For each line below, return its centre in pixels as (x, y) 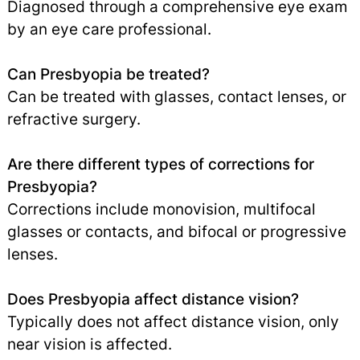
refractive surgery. (74, 119)
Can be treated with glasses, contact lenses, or (176, 96)
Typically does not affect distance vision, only (173, 321)
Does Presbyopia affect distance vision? (153, 299)
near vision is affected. (89, 344)
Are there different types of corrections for (160, 164)
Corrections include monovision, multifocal (161, 209)
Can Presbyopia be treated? (108, 74)
